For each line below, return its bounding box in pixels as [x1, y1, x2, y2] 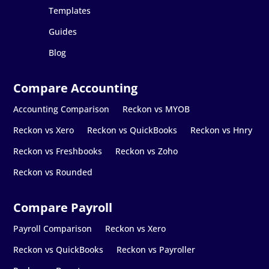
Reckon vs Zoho [115, 145, 178, 157]
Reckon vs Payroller [116, 243, 196, 255]
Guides [48, 25, 77, 37]
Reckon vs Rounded [13, 166, 93, 178]
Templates [48, 4, 91, 16]
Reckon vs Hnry [190, 124, 253, 136]
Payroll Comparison [13, 222, 92, 234]
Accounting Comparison [13, 103, 110, 115]
